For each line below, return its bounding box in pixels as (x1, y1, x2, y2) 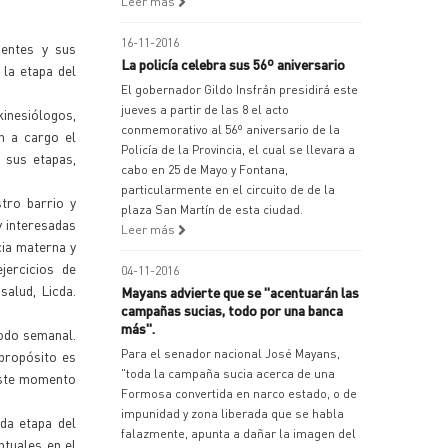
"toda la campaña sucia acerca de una (121, 366, 335, 381)
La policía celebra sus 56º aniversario (121, 55, 345, 73)
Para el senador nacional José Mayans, (121, 346, 340, 361)
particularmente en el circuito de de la (121, 182, 335, 197)
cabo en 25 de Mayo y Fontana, (121, 162, 288, 177)
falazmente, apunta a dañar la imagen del (121, 426, 356, 441)
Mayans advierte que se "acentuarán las (121, 283, 359, 301)
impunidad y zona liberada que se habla (121, 406, 344, 421)
